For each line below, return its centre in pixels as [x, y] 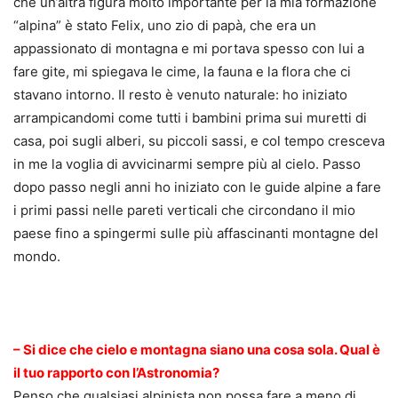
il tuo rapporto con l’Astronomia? [116, 373]
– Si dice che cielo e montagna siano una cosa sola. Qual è [197, 350]
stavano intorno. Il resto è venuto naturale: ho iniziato [180, 95]
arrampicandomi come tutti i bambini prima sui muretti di [190, 118]
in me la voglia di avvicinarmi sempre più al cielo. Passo [187, 164]
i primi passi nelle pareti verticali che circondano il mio [184, 211]
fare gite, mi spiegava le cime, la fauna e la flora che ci [182, 72]
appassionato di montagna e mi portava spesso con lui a [189, 49]
